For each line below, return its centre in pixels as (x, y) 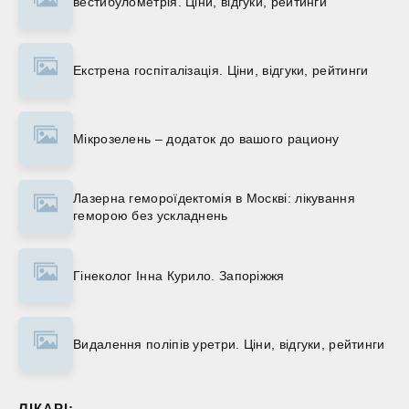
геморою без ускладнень (151, 216)
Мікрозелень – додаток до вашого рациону (206, 138)
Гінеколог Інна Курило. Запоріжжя (179, 275)
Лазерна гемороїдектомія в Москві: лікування (214, 199)
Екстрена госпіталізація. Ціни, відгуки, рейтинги (221, 70)
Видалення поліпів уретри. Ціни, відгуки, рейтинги (229, 344)
